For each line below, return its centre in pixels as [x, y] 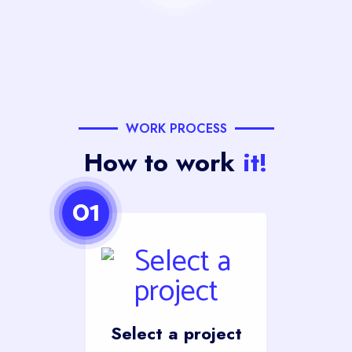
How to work [163, 163]
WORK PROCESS [176, 128]
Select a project [176, 333]
